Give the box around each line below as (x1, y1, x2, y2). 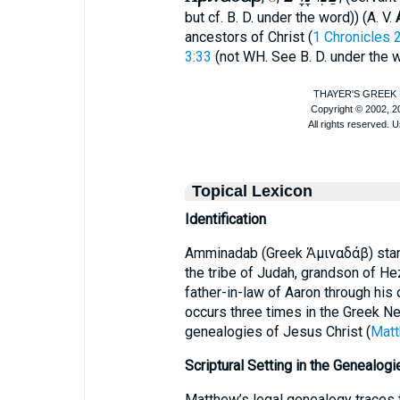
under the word (256, 9, 350, 26)
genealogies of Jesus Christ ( (184, 323, 371, 340)
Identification (184, 211, 266, 228)
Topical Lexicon (191, 182, 312, 200)
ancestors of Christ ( (184, 29, 312, 46)
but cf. (184, 9, 227, 26)
